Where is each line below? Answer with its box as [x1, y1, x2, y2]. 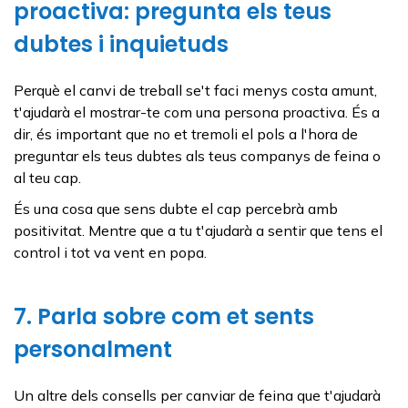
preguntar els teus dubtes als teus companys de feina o [14, 146, 381, 165]
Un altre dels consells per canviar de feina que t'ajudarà [14, 385, 381, 404]
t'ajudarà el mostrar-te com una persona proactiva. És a [14, 102, 380, 121]
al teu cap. [14, 168, 81, 187]
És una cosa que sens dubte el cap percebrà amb [14, 199, 338, 218]
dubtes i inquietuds [14, 28, 229, 59]
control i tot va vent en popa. [14, 242, 207, 261]
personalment [14, 333, 172, 364]
